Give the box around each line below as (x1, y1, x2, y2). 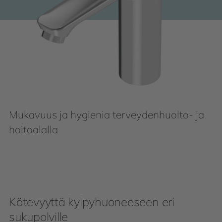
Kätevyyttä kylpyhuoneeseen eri (9, 194, 174, 209)
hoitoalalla (9, 123, 58, 136)
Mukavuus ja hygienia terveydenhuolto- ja (9, 108, 204, 121)
